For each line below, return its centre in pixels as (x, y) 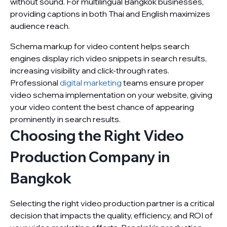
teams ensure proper (163, 83)
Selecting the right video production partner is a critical (112, 203)
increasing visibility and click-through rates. (90, 70)
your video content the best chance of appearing (102, 107)
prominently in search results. (65, 119)
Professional (35, 83)
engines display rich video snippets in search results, (108, 58)
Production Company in (90, 157)
